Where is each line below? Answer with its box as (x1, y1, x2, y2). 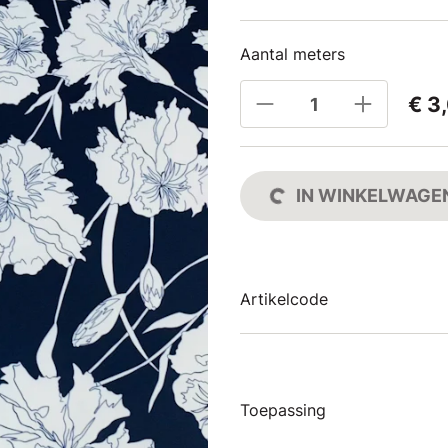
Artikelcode (240, 289, 328, 309)
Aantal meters (240, 44, 345, 64)
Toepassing (240, 400, 326, 420)
